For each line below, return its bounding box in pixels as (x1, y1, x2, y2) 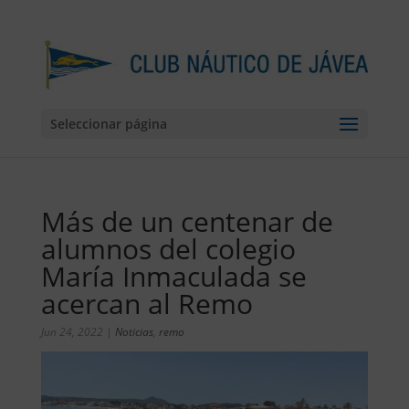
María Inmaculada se (40, 257, 307, 295)
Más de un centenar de (40, 203, 333, 240)
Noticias (114, 324, 153, 340)
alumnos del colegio (40, 230, 296, 267)
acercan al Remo (40, 285, 253, 322)
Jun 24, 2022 (40, 324, 103, 340)
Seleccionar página (49, 115, 167, 133)
